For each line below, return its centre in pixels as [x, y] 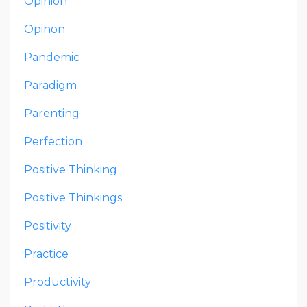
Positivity [48, 226]
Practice [46, 254]
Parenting [52, 114]
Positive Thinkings [73, 198]
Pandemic [52, 58]
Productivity [58, 282]
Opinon [45, 29]
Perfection [53, 142]
